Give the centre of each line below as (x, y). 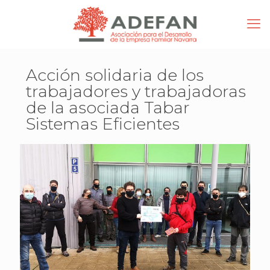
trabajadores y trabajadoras (136, 91)
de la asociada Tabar (108, 108)
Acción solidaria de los (115, 75)
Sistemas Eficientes (103, 124)
